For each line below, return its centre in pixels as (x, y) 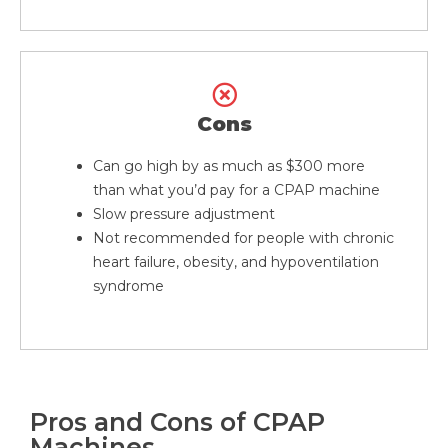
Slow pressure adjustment (184, 213)
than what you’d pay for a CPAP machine (236, 189)
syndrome (128, 285)
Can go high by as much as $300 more (229, 165)
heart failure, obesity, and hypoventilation (236, 261)
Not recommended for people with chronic (243, 237)
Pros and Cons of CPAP (177, 421)
